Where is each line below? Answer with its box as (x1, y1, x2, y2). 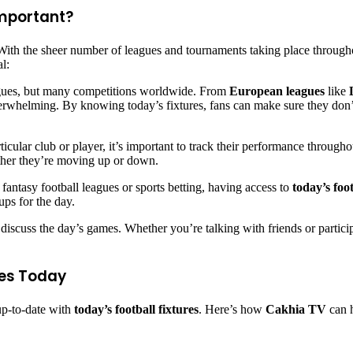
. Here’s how (199, 302, 266, 316)
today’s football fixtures (74, 302, 199, 316)
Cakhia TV (266, 302, 326, 316)
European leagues (229, 84, 325, 98)
